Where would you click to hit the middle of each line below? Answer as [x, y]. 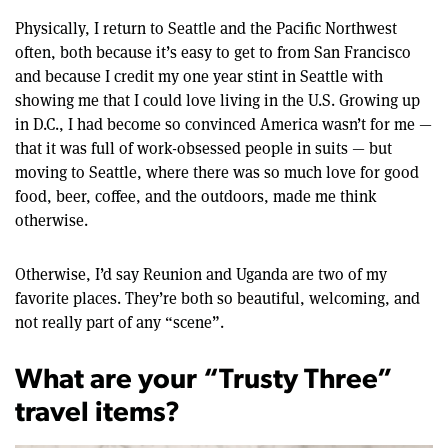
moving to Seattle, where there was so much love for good [217, 172]
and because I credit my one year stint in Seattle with [199, 76]
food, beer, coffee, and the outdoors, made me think [196, 196]
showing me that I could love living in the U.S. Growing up [217, 100]
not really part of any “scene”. [119, 322]
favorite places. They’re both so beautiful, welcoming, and [217, 298]
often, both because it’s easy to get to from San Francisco [213, 52]
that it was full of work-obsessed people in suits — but [203, 148]
